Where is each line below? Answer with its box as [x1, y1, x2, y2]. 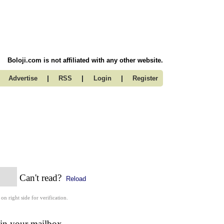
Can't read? [16, 172, 64, 183]
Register [132, 74, 158, 82]
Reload [63, 175, 86, 182]
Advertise [8, 74, 37, 82]
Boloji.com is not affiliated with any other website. [7, 56, 163, 64]
